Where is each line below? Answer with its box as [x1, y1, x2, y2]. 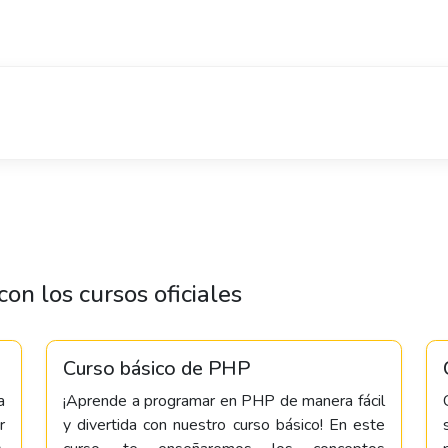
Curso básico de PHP [63, 355, 250, 382]
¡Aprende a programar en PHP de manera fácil [63, 390, 385, 412]
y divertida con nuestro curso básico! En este [63, 414, 385, 436]
